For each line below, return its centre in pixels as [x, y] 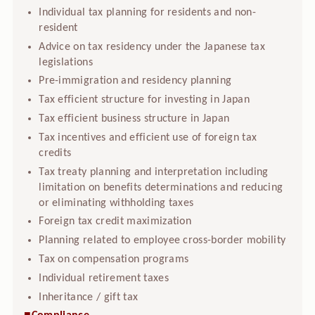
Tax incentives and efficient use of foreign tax [148, 137]
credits [55, 153]
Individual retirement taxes [104, 278]
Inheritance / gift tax [89, 297]
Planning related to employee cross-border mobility [162, 241]
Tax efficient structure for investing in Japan [144, 100]
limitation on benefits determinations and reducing [161, 187]
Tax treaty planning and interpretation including [154, 172]
